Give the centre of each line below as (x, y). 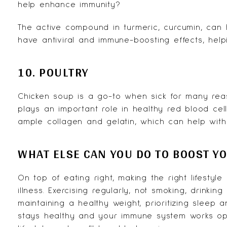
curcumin (182, 27)
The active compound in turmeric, (91, 27)
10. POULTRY (53, 72)
